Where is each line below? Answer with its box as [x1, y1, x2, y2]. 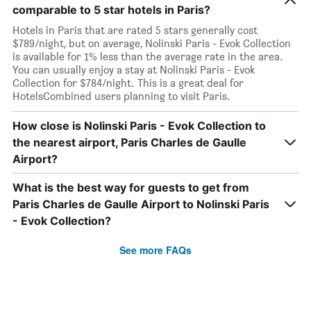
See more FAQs [119, 243, 192, 257]
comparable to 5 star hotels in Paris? [12, 3, 210, 17]
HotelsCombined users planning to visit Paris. [12, 90, 230, 103]
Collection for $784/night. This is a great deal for [12, 76, 244, 90]
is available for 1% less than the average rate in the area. [12, 50, 283, 63]
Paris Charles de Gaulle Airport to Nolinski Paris [12, 197, 269, 211]
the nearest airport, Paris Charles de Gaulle [12, 135, 246, 149]
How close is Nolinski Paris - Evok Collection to [12, 119, 266, 133]
